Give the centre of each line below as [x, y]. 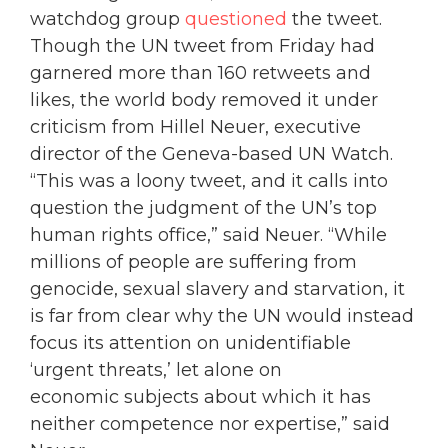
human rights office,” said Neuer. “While [208, 235]
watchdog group [107, 19]
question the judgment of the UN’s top [203, 208]
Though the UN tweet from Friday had [202, 46]
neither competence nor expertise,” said [210, 424]
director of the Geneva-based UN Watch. [211, 154]
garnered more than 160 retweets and [200, 73]
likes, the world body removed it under [204, 100]
